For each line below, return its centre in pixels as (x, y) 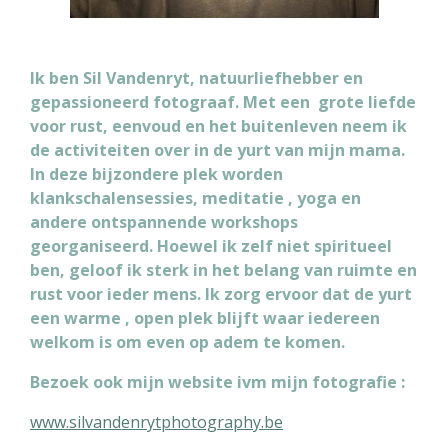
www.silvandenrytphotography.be (156, 422)
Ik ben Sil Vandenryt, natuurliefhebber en (196, 78)
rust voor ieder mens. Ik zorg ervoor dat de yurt (221, 294)
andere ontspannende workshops (164, 222)
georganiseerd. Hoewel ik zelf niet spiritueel (211, 246)
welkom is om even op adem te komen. (187, 342)
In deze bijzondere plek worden (156, 174)
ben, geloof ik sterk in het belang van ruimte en (223, 270)
